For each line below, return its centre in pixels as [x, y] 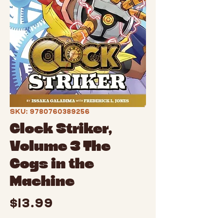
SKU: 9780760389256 [50, 111]
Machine [42, 182]
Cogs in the [52, 165]
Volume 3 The [60, 147]
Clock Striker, [61, 130]
